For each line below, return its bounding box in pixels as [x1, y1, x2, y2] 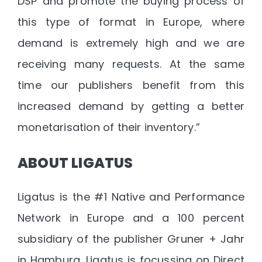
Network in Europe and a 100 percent [18, 211, 244, 226]
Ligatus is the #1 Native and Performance [18, 189, 244, 205]
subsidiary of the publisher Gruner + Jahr [18, 232, 244, 247]
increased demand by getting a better [18, 98, 244, 113]
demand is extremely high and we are [18, 35, 244, 50]
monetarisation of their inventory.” [18, 119, 201, 135]
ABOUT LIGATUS [18, 153, 133, 173]
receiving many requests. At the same [18, 56, 244, 71]
